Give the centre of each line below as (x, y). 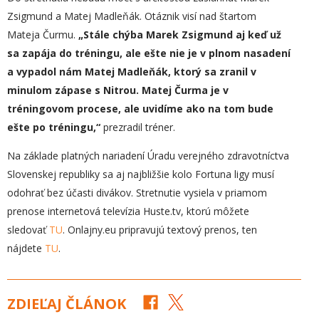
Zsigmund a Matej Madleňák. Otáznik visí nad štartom (132, 16)
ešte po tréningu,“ (54, 127)
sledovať (28, 230)
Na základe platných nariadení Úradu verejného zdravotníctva (148, 156)
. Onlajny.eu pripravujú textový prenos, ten (160, 230)
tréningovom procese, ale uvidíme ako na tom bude (140, 109)
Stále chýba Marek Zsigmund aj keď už (182, 35)
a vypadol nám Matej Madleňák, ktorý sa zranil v (132, 72)
